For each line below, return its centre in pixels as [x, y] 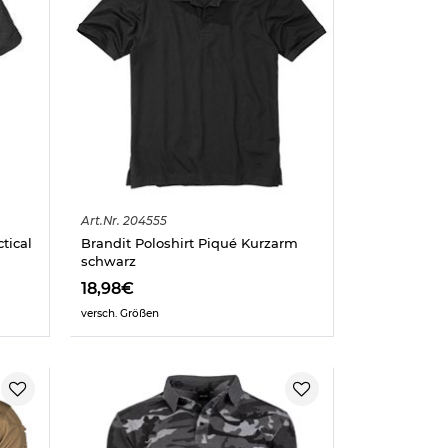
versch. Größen [119, 313]
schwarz [108, 260]
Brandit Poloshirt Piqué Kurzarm [189, 242]
